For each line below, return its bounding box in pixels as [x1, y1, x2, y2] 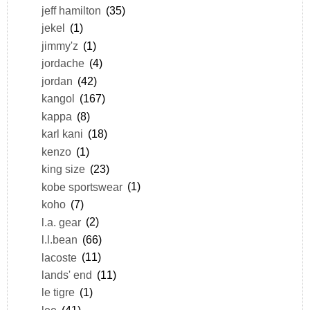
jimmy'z [41, 39, 78, 52]
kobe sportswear [41, 180, 122, 193]
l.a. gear [41, 215, 81, 228]
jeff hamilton [41, 3, 101, 17]
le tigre [41, 286, 75, 299]
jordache [41, 57, 84, 70]
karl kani [41, 127, 83, 140]
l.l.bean [41, 233, 77, 246]
